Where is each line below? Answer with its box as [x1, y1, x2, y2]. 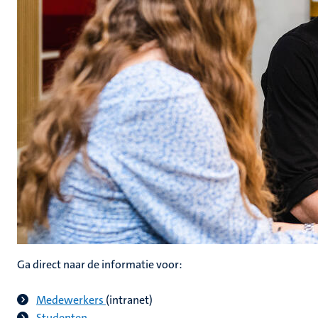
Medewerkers [36, 292, 106, 307]
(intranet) [106, 292, 153, 307]
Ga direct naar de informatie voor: [17, 257, 182, 272]
